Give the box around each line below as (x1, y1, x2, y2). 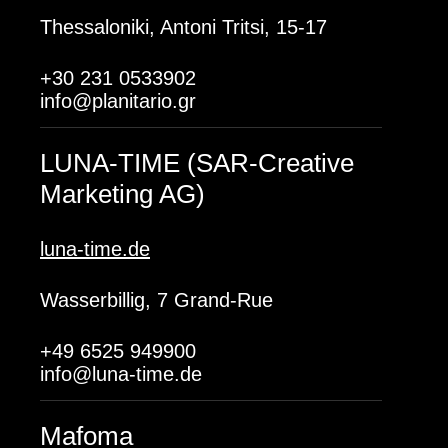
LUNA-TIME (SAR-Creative (40, 148, 354, 178)
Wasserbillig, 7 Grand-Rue (40, 289, 273, 311)
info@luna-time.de (40, 363, 202, 385)
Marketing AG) (40, 179, 205, 209)
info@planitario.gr (40, 90, 196, 112)
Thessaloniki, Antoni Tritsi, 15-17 (40, 16, 327, 38)
